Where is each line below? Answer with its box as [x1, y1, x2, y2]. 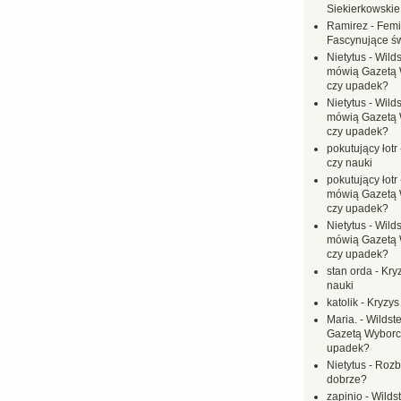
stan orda [327, 265, 372, 277]
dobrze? [327, 373, 367, 386]
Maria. [327, 313, 357, 326]
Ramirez [327, 20, 368, 32]
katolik [327, 296, 358, 309]
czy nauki [327, 157, 372, 169]
